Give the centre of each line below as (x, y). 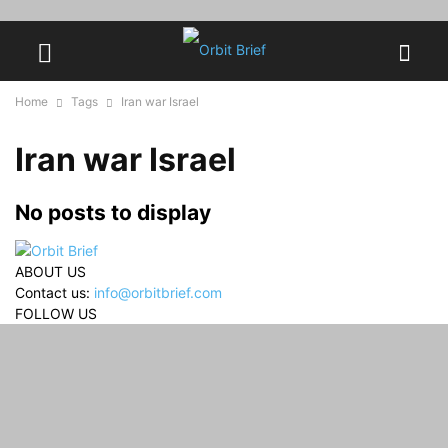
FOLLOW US (56, 314)
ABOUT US (50, 272)
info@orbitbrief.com (158, 293)
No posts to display (113, 212)
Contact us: (54, 293)
